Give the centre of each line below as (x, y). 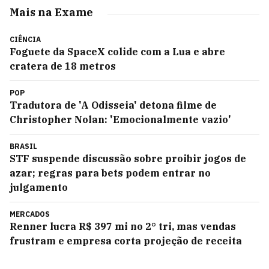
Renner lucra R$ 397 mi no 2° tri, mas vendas (123, 226)
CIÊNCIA (25, 39)
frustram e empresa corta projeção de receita (126, 241)
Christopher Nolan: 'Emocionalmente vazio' (120, 119)
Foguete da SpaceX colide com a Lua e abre (117, 52)
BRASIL (23, 146)
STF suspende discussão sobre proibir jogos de (128, 159)
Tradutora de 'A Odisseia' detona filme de (113, 105)
